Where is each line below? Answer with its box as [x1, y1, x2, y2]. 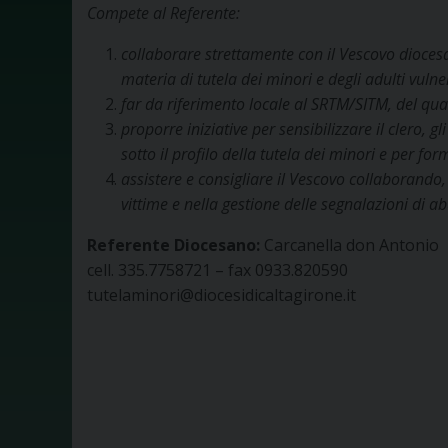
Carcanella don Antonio [260, 234, 439, 257]
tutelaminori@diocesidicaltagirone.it [87, 284, 356, 307]
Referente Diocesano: [87, 234, 260, 257]
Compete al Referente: [87, 2, 240, 25]
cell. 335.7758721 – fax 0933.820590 [87, 259, 348, 282]
